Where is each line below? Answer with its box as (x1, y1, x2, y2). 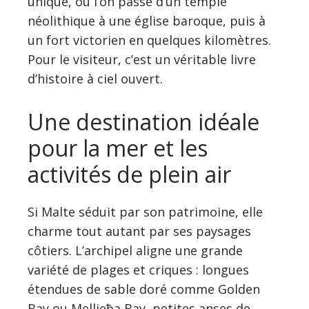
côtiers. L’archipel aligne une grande (28, 241, 243, 259)
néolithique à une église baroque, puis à (28, 12, 266, 29)
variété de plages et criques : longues (28, 261, 249, 278)
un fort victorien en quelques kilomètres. (28, 31, 271, 48)
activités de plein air (28, 159, 231, 189)
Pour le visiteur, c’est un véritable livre (28, 50, 256, 68)
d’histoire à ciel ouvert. (28, 70, 163, 87)
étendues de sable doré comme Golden (28, 280, 260, 297)
